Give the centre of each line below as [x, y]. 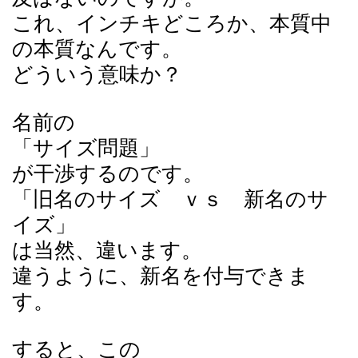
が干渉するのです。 [108, 174]
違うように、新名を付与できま [161, 276]
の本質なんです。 [97, 49]
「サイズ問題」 [86, 148]
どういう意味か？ [97, 75]
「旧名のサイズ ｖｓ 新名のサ [170, 199]
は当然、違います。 [107, 251]
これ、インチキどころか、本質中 [172, 24]
